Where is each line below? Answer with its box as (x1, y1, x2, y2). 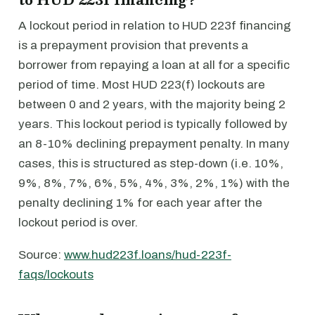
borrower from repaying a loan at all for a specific (18, 58, 290, 72)
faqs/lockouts (18, 268, 94, 281)
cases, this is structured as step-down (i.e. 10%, (18, 157, 283, 170)
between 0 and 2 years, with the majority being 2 (18, 98, 285, 111)
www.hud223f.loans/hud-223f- (64, 248, 231, 262)
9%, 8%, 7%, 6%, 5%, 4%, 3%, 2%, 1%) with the (18, 176, 290, 190)
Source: (18, 248, 64, 262)
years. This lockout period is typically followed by (18, 117, 288, 131)
